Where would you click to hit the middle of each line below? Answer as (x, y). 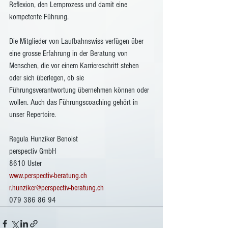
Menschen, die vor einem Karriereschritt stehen (75, 66)
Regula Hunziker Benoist (45, 139)
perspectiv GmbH (33, 151)
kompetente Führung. (39, 17)
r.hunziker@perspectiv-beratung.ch (56, 188)
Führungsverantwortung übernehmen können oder (80, 90)
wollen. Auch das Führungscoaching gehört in (75, 102)
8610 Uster (25, 163)
